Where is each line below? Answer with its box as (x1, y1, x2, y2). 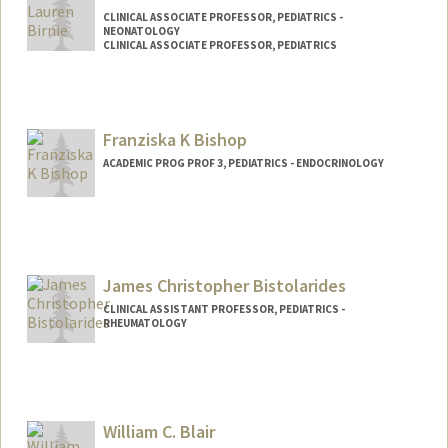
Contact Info (44, 228, 129, 247)
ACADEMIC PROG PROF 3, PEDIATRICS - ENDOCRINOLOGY (102, 156, 384, 171)
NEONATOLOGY (102, 24, 180, 39)
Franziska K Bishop (102, 128, 247, 152)
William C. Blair (102, 419, 215, 443)
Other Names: (44, 252, 135, 271)
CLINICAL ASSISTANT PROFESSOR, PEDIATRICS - (102, 301, 345, 316)
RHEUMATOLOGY (102, 315, 187, 330)
